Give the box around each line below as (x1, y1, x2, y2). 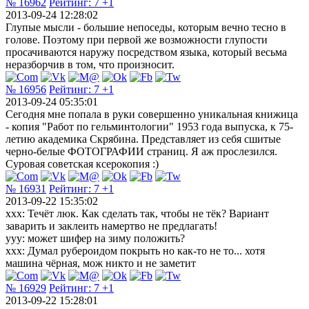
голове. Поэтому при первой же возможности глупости (6, 33, 268, 46)
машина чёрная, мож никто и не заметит (6, 257, 196, 269)
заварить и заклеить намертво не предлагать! (6, 219, 217, 232)
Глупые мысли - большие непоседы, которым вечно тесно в (6, 21, 286, 33)
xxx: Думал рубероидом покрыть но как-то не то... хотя (6, 244, 265, 257)
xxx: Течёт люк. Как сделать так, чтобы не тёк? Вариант (6, 207, 269, 219)
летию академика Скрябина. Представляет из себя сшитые (6, 132, 281, 145)
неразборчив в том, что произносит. (6, 58, 175, 70)
